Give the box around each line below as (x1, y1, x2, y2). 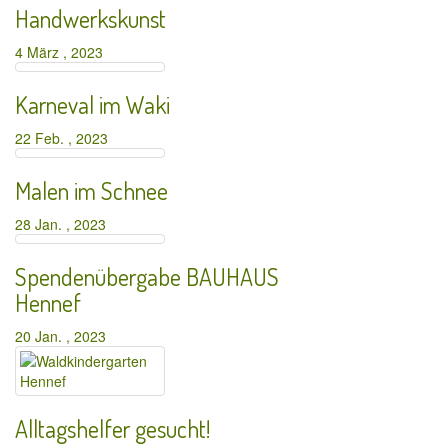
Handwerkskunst (15, 3, 166, 34)
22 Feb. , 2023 (15, 128, 116, 148)
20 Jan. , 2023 (15, 326, 114, 346)
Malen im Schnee (15, 175, 168, 206)
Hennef (15, 287, 81, 318)
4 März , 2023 (15, 42, 111, 62)
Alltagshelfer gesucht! (15, 413, 210, 444)
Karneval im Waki (15, 89, 170, 120)
